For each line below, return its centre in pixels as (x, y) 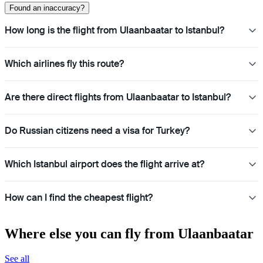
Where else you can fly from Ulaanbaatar (129, 233)
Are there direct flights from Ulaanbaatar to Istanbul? (118, 97)
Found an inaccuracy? (47, 8)
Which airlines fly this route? (64, 63)
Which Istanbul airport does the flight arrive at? (104, 164)
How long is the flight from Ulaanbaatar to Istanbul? (114, 30)
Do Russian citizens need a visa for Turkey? (97, 130)
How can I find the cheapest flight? (79, 197)
